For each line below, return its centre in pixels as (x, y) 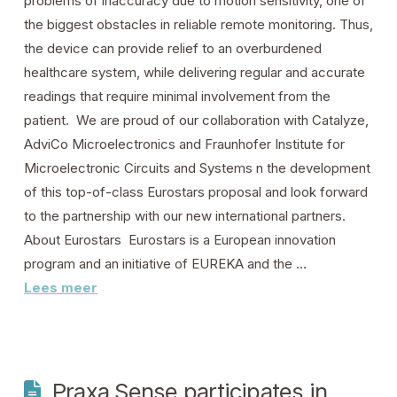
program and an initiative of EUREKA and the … (165, 264)
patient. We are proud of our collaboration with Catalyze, (196, 121)
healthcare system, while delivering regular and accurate (194, 73)
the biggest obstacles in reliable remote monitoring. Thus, (198, 25)
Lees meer (60, 288)
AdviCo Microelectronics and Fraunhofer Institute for (184, 144)
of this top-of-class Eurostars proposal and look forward (195, 192)
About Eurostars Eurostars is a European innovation (179, 240)
